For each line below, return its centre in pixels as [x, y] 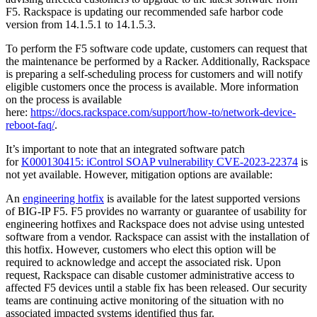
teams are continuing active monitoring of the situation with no [145, 300]
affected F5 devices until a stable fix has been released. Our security [156, 287]
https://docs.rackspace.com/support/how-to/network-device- [163, 112]
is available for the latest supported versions [202, 198]
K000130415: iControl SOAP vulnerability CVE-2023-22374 [160, 161]
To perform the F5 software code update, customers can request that [156, 48]
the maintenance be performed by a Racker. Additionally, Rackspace [158, 61]
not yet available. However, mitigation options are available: [139, 174]
